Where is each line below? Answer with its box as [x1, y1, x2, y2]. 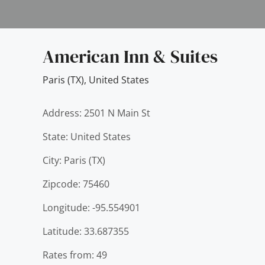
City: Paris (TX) [43, 154, 105, 167]
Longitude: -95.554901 [43, 201, 140, 214]
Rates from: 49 [43, 248, 107, 261]
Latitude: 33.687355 [43, 225, 129, 238]
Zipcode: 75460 [43, 177, 109, 190]
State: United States [43, 130, 131, 143]
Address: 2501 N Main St [43, 106, 150, 119]
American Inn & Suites [43, 44, 218, 69]
